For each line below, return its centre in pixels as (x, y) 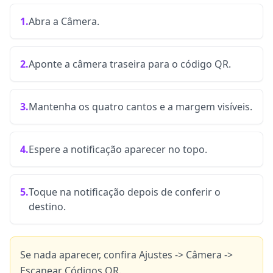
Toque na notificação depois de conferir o (125, 192)
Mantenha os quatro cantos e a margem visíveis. (140, 107)
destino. (47, 207)
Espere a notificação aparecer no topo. (118, 149)
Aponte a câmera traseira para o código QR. (130, 64)
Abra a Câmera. (64, 21)
